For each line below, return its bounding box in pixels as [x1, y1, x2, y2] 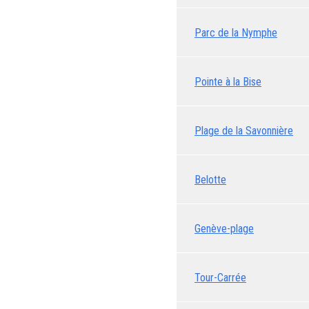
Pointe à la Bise [195, 74, 261, 88]
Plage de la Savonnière [195, 123, 293, 137]
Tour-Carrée [195, 270, 246, 284]
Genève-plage [195, 221, 254, 235]
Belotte [195, 172, 226, 186]
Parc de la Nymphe [195, 26, 277, 39]
